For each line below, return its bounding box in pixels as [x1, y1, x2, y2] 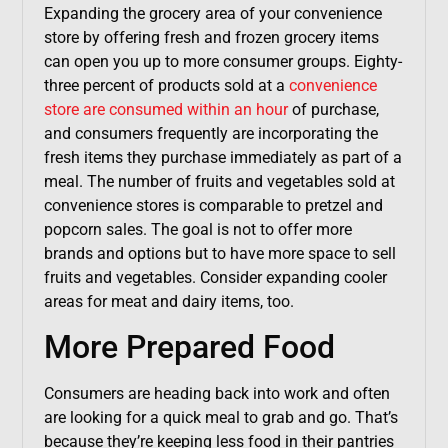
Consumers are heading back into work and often [43, 384, 390, 404]
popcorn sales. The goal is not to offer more [43, 219, 352, 239]
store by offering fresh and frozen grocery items [43, 27, 379, 47]
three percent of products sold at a [43, 75, 289, 95]
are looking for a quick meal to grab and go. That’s [43, 408, 398, 428]
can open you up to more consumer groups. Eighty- [43, 51, 402, 71]
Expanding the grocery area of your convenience [43, 3, 382, 23]
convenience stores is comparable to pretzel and [43, 195, 383, 215]
